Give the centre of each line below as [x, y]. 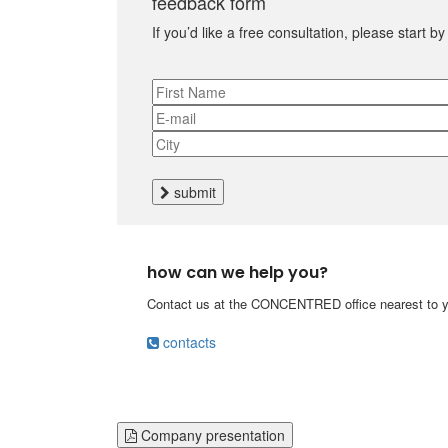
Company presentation [211, 434]
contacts [187, 341]
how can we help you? [237, 272]
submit [193, 191]
